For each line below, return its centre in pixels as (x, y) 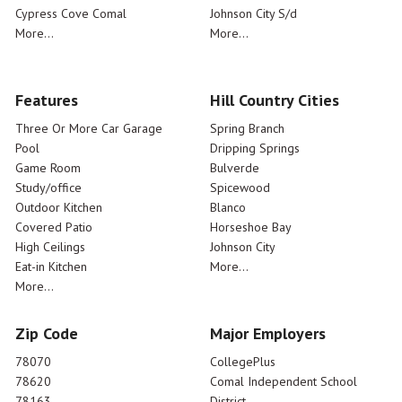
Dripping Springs (255, 148)
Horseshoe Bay (251, 227)
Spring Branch (247, 128)
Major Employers (268, 333)
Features (47, 100)
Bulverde (235, 167)
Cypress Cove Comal (71, 13)
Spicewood (240, 187)
